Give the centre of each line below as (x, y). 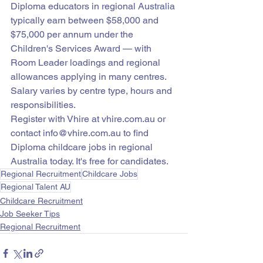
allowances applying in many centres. (90, 77)
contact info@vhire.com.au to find (81, 133)
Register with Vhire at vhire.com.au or (89, 119)
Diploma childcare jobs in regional (83, 147)
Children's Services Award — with (82, 48)
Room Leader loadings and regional (87, 63)
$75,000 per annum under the (73, 34)
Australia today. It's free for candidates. (90, 161)
